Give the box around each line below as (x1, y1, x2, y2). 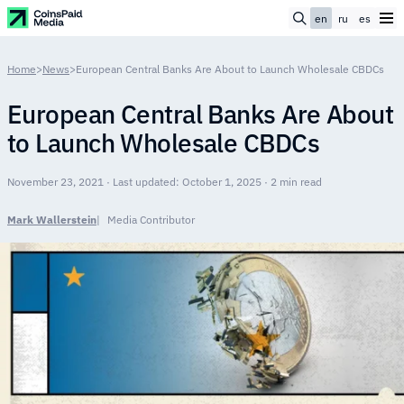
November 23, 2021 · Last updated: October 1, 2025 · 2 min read (7, 175, 322, 188)
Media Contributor (107, 213, 195, 226)
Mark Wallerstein (7, 213, 96, 226)
